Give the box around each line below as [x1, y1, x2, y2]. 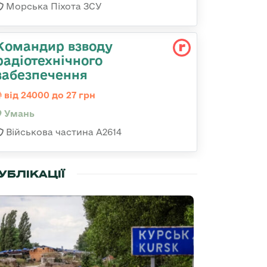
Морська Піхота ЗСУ [4, 1, 102, 11]
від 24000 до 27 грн [2, 90, 95, 100]
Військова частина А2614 [4, 127, 122, 137]
